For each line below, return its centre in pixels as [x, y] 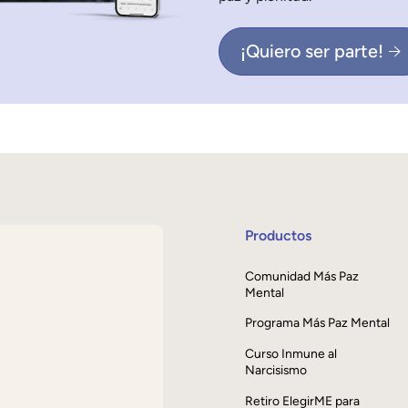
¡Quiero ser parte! [312, 51]
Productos [279, 235]
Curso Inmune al [291, 354]
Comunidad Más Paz [302, 275]
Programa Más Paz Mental [318, 323]
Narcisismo [276, 370]
